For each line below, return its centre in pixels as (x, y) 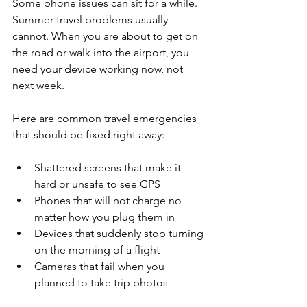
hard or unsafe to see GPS (100, 184)
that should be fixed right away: (88, 134)
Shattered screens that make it (109, 167)
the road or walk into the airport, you (102, 52)
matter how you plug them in (107, 217)
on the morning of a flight (100, 249)
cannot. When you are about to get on (107, 36)
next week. (38, 85)
